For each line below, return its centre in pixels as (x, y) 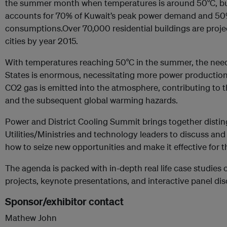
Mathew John (31, 218)
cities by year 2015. (42, 41)
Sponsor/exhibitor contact (64, 201)
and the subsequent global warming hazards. (91, 100)
